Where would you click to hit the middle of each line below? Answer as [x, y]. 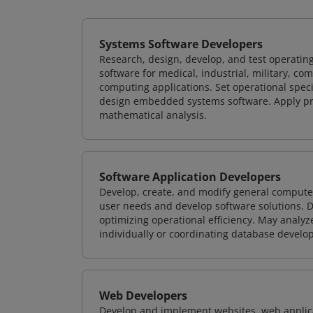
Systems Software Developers [181, 44]
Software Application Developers [190, 177]
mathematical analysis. [153, 115]
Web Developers [143, 296]
